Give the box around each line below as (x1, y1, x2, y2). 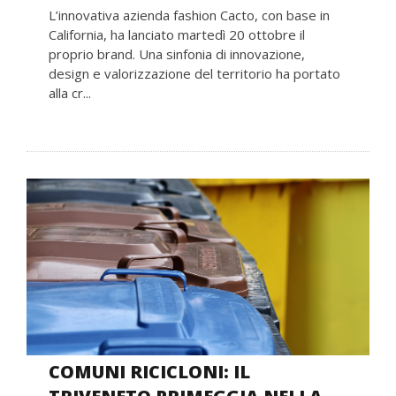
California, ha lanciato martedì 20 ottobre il (49, 25, 305, 43)
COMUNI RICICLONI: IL (49, 359, 250, 384)
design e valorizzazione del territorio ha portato (49, 64, 340, 82)
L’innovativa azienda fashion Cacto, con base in (49, 5, 330, 24)
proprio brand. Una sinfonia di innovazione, (49, 44, 305, 63)
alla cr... (49, 83, 91, 102)
